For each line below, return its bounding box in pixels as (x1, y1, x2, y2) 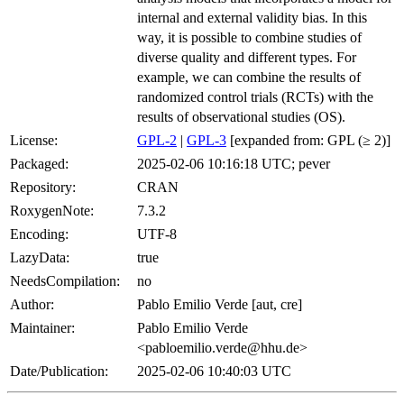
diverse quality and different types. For (137, 50, 356, 66)
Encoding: (10, 226, 69, 243)
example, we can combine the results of (137, 69, 361, 86)
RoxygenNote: (10, 203, 94, 219)
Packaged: (10, 156, 69, 172)
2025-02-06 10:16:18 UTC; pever (137, 156, 330, 172)
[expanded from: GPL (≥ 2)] (226, 133, 390, 149)
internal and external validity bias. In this (137, 10, 367, 26)
